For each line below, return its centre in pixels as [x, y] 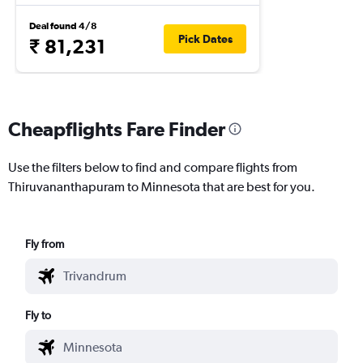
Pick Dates [205, 39]
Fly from [45, 243]
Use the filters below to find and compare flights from [153, 167]
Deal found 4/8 [63, 26]
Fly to [38, 315]
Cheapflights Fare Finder [117, 128]
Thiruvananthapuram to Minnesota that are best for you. [162, 186]
